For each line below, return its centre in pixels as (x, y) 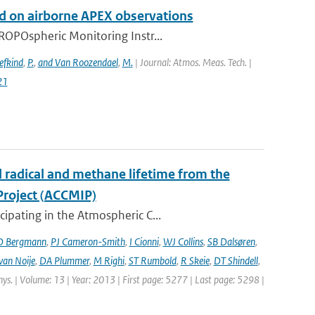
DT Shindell (236, 261)
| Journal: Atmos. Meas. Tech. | (192, 62)
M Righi (109, 261)
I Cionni (144, 242)
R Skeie (195, 261)
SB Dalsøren (231, 242)
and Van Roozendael (78, 62)
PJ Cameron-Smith (88, 242)
